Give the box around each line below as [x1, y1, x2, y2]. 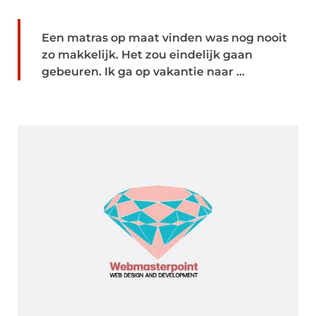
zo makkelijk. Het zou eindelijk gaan [42, 48, 253, 61]
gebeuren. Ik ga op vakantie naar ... [42, 65, 245, 78]
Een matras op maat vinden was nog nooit [42, 31, 287, 44]
